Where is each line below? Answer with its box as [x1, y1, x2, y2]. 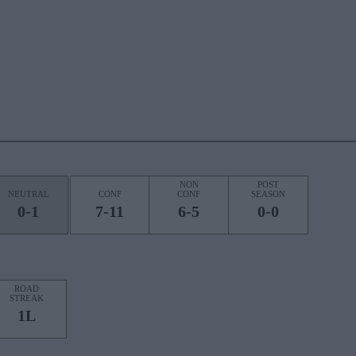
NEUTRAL [7, 189, 49, 199]
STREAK [10, 293, 44, 303]
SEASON [251, 189, 285, 199]
